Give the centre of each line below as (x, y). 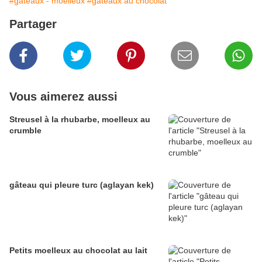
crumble (25, 131)
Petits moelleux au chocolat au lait (78, 251)
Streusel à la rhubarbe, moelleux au (80, 120)
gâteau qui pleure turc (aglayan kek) (82, 185)
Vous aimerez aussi (63, 97)
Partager (33, 24)
